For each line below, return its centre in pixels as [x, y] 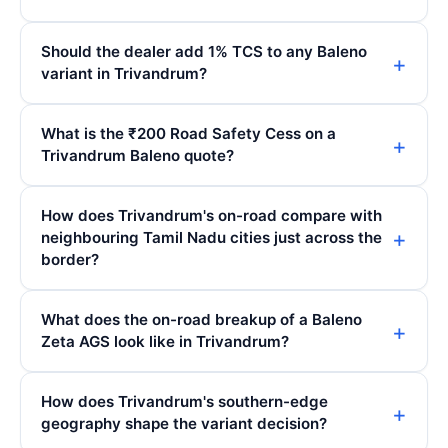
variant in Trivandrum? [124, 74]
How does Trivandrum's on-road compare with [211, 216]
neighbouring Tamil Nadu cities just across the [211, 238]
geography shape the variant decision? [184, 424]
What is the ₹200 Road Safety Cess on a [188, 134]
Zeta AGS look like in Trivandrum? [165, 342]
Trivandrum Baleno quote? [137, 156]
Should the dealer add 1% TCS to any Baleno [204, 52]
